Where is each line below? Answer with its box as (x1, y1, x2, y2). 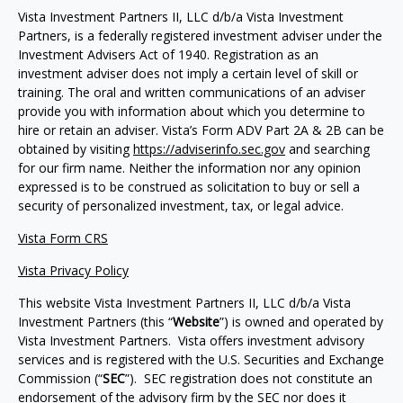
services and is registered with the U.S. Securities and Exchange (18, 351, 384, 368)
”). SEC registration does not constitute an (125, 370, 372, 387)
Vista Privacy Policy (18, 262, 129, 279)
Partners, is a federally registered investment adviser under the (18, 27, 382, 44)
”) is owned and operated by (219, 313, 383, 330)
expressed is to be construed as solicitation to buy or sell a (18, 178, 360, 195)
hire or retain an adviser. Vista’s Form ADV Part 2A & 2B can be (18, 121, 384, 139)
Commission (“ (18, 370, 103, 387)
